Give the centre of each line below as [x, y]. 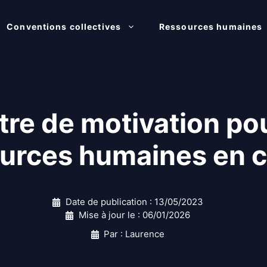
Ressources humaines [211, 27]
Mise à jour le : [110, 215]
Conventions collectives [64, 27]
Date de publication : [110, 202]
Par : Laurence [134, 234]
